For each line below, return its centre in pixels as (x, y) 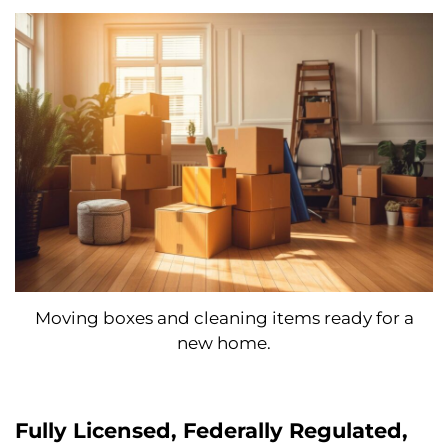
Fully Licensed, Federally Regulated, (211, 430)
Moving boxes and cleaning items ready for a (224, 317)
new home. (224, 342)
